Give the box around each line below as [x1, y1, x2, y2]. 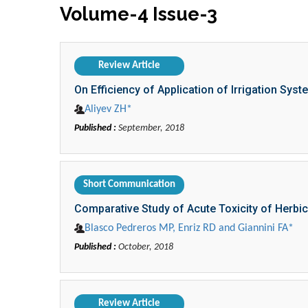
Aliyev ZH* [85, 104, 132, 115]
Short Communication [83, 179, 175, 190]
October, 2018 [116, 242, 173, 253]
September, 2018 [116, 123, 184, 134]
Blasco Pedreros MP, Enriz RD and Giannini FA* [85, 223, 294, 234]
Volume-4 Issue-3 [60, 3, 217, 25]
